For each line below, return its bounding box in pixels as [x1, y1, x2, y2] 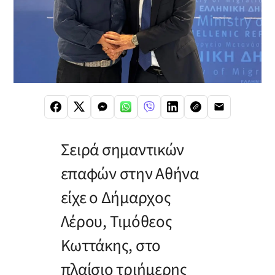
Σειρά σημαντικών [60, 137, 185, 162]
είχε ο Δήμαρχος [60, 185, 171, 210]
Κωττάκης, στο [60, 233, 161, 258]
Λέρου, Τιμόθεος [60, 209, 172, 234]
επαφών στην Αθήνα [60, 161, 199, 186]
